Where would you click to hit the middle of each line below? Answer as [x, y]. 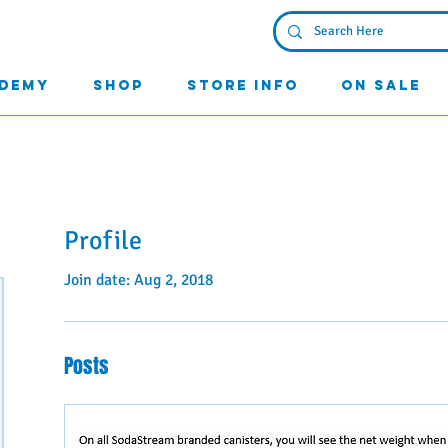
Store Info [243, 85]
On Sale [381, 85]
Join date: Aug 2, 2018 [138, 279]
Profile [103, 240]
